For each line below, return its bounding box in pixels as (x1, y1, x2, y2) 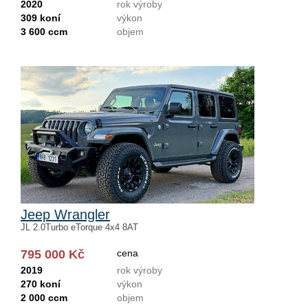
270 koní (21, 278, 60, 289)
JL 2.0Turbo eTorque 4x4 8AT (21, 222, 138, 232)
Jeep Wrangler (21, 207, 110, 222)
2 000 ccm (21, 292, 67, 303)
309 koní (21, 12, 60, 23)
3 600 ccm (21, 26, 67, 37)
